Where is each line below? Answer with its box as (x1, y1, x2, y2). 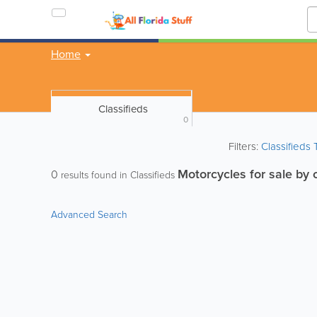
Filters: (229, 139, 262, 154)
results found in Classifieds (58, 168, 178, 183)
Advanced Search (51, 207, 127, 222)
